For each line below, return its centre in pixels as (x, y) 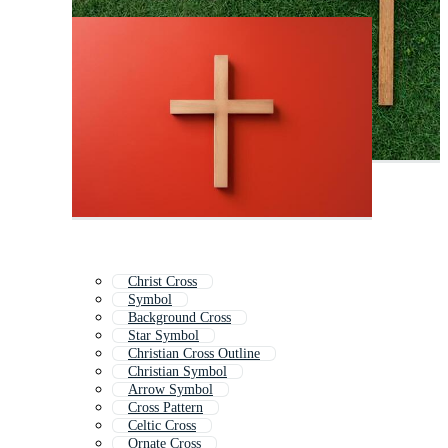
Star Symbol (163, 336)
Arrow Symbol (170, 390)
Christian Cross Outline (194, 354)
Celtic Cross (162, 426)
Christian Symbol (177, 372)
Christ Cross (162, 282)
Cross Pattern (165, 408)
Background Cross (179, 318)
